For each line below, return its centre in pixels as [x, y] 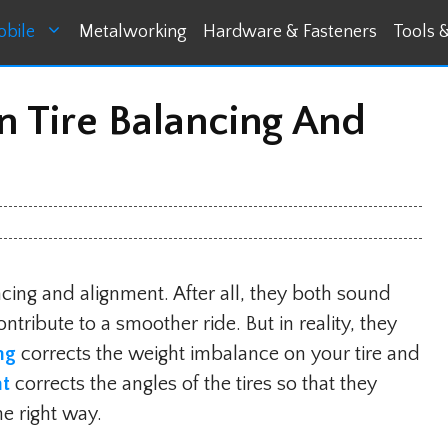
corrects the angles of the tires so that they [193, 383]
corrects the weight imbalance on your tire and [220, 353]
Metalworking [133, 32]
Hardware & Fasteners [290, 32]
